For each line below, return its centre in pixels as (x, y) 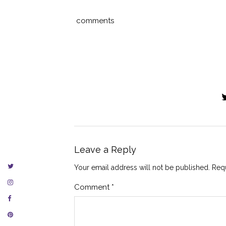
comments (94, 21)
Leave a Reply (105, 149)
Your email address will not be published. (142, 167)
